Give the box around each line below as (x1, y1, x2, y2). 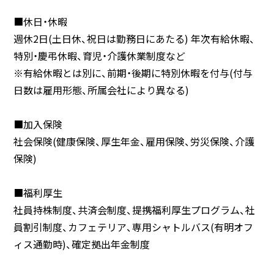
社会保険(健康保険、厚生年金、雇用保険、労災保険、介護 (13, 134, 254, 149)
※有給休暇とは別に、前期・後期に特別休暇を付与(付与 (13, 65, 253, 80)
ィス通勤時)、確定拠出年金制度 (13, 237, 150, 251)
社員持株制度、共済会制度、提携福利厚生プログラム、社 (13, 202, 255, 217)
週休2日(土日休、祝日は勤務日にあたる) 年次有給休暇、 (13, 31, 255, 46)
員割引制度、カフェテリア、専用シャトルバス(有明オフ (13, 220, 253, 234)
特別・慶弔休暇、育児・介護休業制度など (13, 48, 185, 63)
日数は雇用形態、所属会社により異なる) (13, 83, 189, 97)
